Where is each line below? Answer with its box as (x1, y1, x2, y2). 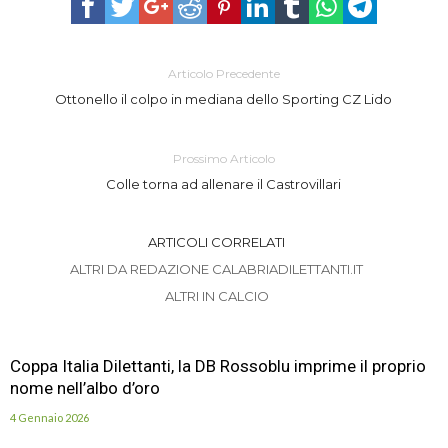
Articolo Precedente (167, 65, 280, 81)
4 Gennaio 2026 (10, 410, 89, 424)
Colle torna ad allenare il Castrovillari (106, 175, 342, 192)
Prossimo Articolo (172, 150, 275, 166)
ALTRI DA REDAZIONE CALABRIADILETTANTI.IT (70, 260, 363, 277)
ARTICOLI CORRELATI (148, 233, 285, 250)
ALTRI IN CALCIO (164, 287, 269, 304)
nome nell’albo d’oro (10, 377, 160, 398)
